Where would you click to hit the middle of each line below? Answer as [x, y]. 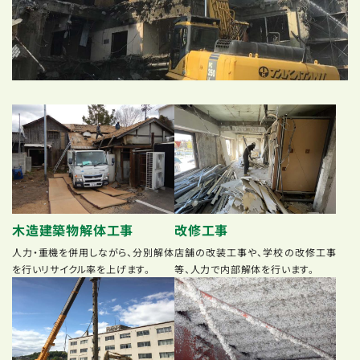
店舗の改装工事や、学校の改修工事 [255, 252]
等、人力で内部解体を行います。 [244, 269]
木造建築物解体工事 [73, 230]
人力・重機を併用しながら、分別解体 [93, 252]
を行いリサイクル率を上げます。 [81, 269]
